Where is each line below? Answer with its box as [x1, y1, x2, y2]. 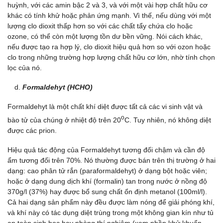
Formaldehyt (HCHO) [22, 83, 93, 91]
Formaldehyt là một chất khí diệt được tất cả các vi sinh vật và [7, 103, 203, 111]
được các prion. [7, 126, 57, 134]
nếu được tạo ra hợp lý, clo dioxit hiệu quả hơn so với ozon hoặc [7, 42, 211, 51]
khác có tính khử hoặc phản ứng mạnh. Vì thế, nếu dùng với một [7, 11, 211, 19]
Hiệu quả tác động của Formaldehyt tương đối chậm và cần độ [7, 146, 205, 154]
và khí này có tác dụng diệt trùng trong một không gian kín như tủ [7, 209, 214, 217]
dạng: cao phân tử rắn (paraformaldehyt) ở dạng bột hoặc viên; [7, 167, 207, 175]
